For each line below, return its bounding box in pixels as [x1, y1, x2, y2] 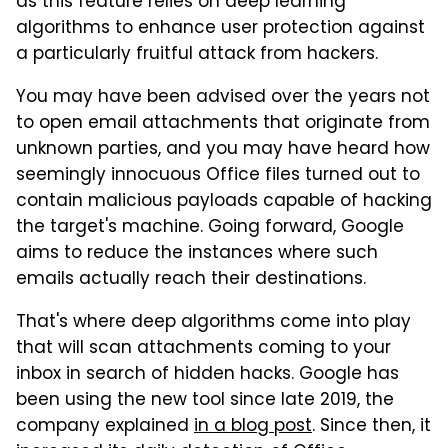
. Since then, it [312, 413, 431, 441]
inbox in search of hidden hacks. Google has [16, 361, 399, 389]
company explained [16, 413, 194, 441]
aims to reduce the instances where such [16, 240, 378, 268]
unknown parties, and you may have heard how [16, 136, 430, 164]
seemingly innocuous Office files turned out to [16, 162, 420, 190]
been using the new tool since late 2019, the [16, 387, 394, 415]
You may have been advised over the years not [16, 84, 430, 112]
